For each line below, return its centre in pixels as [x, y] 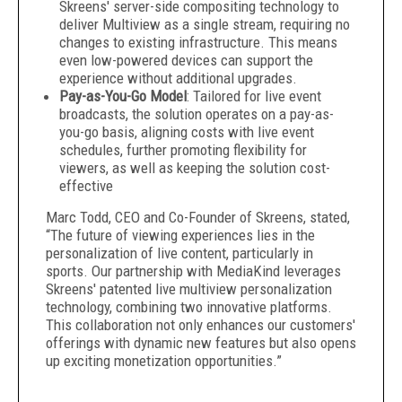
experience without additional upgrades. [178, 78]
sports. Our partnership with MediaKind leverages [193, 271]
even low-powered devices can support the [186, 60]
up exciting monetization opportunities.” [164, 361]
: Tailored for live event [254, 96]
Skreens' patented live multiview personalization [189, 289]
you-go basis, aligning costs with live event [187, 132]
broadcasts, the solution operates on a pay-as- [197, 114]
